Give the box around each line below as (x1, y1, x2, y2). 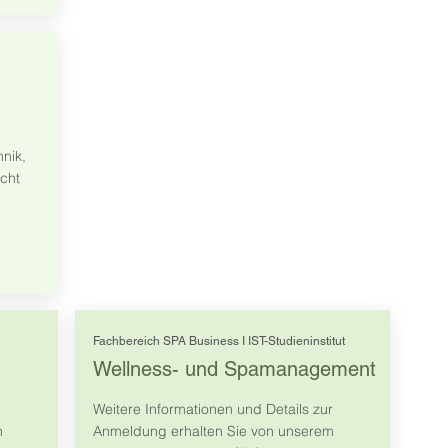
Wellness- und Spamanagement (92, 357, 376, 382)
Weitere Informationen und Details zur (92, 400, 333, 419)
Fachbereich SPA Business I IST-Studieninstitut (92, 334, 345, 349)
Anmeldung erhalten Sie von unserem (92, 422, 334, 441)
